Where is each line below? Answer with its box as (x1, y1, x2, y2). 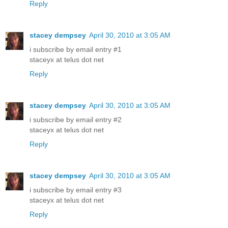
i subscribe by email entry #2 (30, 115, 122, 124)
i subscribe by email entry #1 (30, 45, 122, 53)
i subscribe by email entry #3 (30, 185, 122, 194)
